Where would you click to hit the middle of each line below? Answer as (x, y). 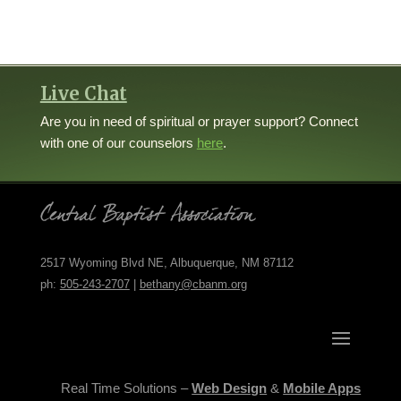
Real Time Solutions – (127, 388)
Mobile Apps (322, 388)
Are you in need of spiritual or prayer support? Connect (199, 121)
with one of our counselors (118, 142)
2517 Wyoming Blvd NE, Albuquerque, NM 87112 (166, 262)
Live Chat (83, 93)
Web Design (230, 388)
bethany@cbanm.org (193, 284)
